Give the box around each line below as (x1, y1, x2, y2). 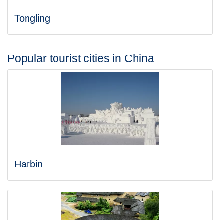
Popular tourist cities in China (7, 52, 154, 65)
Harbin (14, 159, 43, 169)
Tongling (14, 13, 50, 24)
